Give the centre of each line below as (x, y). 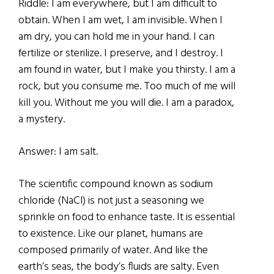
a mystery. (42, 119)
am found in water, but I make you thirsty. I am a (127, 70)
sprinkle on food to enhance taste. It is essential (127, 217)
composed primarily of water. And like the (113, 250)
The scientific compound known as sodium (116, 184)
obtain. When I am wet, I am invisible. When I (120, 20)
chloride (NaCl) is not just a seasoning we (111, 201)
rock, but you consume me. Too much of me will (127, 86)
